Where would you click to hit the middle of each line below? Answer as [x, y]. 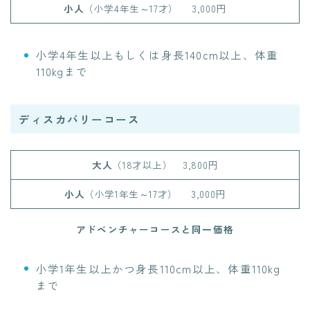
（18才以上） [143, 164]
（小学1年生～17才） [131, 193]
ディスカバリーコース [80, 119]
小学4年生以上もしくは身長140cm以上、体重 [157, 55]
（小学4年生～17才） [131, 9]
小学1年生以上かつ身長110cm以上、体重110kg [158, 268]
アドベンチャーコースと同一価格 [155, 229]
